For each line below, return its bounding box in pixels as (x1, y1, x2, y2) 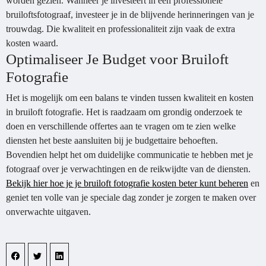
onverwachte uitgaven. (6, 207, 91, 217)
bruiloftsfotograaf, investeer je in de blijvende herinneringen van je (6, 9, 254, 20)
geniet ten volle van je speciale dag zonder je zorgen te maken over (6, 192, 256, 202)
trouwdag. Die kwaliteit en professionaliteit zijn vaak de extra (6, 24, 235, 34)
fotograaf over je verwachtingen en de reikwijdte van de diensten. (6, 164, 251, 174)
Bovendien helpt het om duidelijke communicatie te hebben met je (6, 150, 253, 160)
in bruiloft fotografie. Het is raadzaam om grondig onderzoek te (6, 107, 242, 117)
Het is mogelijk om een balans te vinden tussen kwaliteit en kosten (6, 93, 254, 103)
